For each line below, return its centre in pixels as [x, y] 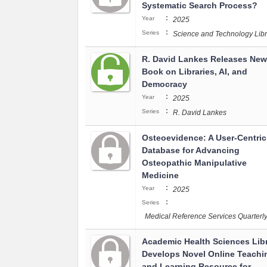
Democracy [164, 84]
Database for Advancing [191, 150]
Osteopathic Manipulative [194, 163]
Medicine [160, 175]
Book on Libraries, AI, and [195, 72]
